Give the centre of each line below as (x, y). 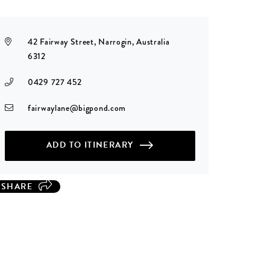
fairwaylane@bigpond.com (77, 108)
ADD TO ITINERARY (90, 145)
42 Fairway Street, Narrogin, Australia (99, 41)
